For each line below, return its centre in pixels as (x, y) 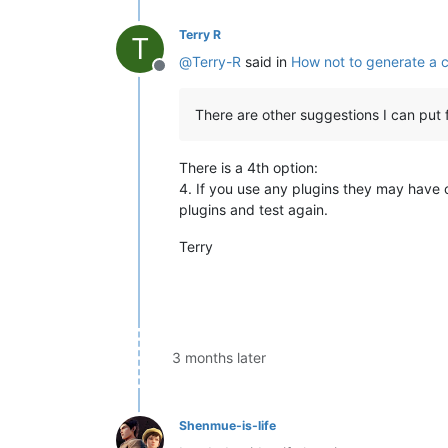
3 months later (219, 357)
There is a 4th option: (248, 167)
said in (266, 61)
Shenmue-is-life (227, 425)
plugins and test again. (253, 209)
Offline (183, 75)
